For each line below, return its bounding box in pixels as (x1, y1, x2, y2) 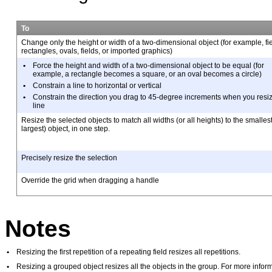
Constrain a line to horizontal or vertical (32, 81, 161, 90)
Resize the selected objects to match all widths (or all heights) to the (21, 116, 245, 125)
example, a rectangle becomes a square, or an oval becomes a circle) (32, 70, 262, 79)
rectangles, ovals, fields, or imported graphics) (21, 47, 172, 56)
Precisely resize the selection (21, 154, 117, 163)
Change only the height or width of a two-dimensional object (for (21, 38, 233, 47)
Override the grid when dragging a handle (21, 176, 159, 185)
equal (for (232, 61, 264, 70)
